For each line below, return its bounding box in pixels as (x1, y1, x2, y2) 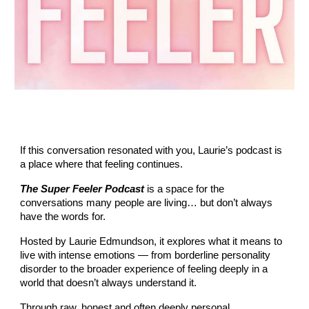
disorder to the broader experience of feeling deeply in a (20, 263, 268, 275)
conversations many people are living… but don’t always (20, 197, 273, 209)
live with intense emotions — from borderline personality (20, 250, 271, 261)
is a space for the (147, 183, 225, 195)
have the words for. (20, 211, 109, 223)
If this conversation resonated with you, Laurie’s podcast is (20, 145, 283, 157)
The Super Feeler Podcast (20, 183, 145, 195)
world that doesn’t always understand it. (20, 277, 197, 289)
